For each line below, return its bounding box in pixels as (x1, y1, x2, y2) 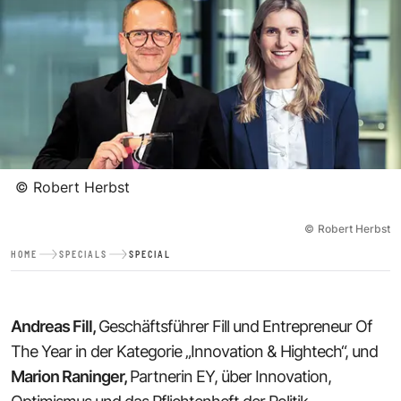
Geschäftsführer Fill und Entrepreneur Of (98, 316, 372, 336)
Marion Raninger (11, 366, 124, 386)
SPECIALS (59, 248, 107, 260)
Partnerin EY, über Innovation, (130, 366, 331, 386)
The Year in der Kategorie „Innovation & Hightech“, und (11, 341, 378, 361)
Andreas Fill (11, 316, 92, 336)
